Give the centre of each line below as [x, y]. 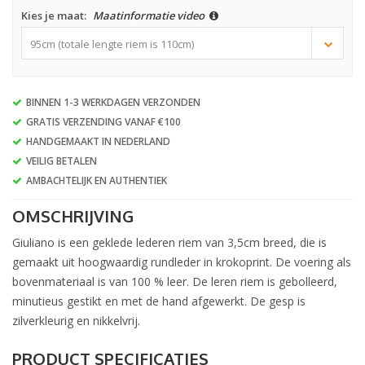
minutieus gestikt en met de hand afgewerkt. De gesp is [159, 301]
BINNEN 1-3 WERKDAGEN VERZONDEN [113, 102]
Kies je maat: [55, 15]
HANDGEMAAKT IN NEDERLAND [98, 141]
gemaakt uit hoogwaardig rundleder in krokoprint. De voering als [182, 262]
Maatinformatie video [150, 15]
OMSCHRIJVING [73, 216]
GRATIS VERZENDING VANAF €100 [103, 122]
